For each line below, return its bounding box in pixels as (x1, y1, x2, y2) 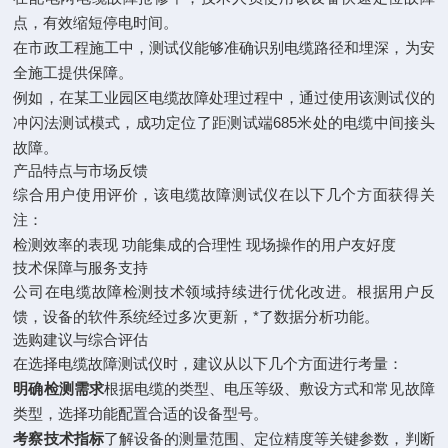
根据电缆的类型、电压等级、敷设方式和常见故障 (103, 380, 435, 397)
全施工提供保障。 (13, 64, 134, 81)
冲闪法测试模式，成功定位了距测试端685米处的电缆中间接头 (13, 114, 435, 131)
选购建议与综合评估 (13, 331, 149, 348)
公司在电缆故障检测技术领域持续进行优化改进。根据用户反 (13, 283, 435, 300)
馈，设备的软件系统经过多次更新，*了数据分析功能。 (13, 308, 380, 325)
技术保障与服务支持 (13, 259, 149, 276)
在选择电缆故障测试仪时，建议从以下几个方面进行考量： (13, 355, 404, 372)
